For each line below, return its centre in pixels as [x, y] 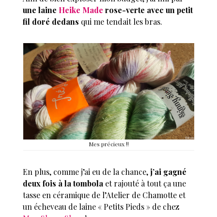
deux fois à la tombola [63, 184]
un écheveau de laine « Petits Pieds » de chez [101, 207]
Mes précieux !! [108, 144]
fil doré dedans [51, 22]
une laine [40, 10]
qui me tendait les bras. [121, 22]
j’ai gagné [169, 172]
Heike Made [80, 10]
